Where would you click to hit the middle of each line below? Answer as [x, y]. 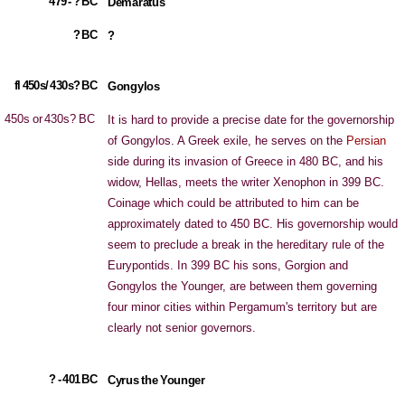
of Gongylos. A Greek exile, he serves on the [227, 141]
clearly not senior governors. [182, 328]
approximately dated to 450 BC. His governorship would [253, 224]
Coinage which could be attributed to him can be [233, 203]
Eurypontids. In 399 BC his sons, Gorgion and [228, 265]
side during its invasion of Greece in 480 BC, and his [245, 161]
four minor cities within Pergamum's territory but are [242, 307]
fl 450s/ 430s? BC [55, 85]
